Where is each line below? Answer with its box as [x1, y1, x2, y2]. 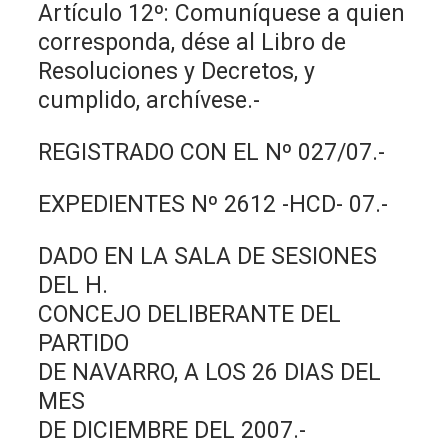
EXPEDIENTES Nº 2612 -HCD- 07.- [38, 190, 389, 218]
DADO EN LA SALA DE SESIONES [38, 242, 378, 270]
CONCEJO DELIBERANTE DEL [38, 300, 342, 328]
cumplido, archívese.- [38, 86, 261, 114]
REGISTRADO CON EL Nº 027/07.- [38, 138, 386, 166]
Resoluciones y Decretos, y [38, 57, 316, 85]
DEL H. [38, 271, 109, 299]
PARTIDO [38, 329, 130, 357]
